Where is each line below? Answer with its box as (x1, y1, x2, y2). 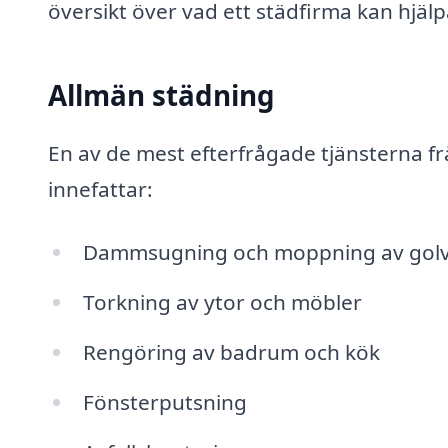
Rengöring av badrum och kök (82, 337, 380, 366)
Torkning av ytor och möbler (82, 288, 362, 317)
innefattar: (48, 174, 153, 203)
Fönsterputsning (82, 387, 247, 416)
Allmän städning (48, 76, 275, 115)
